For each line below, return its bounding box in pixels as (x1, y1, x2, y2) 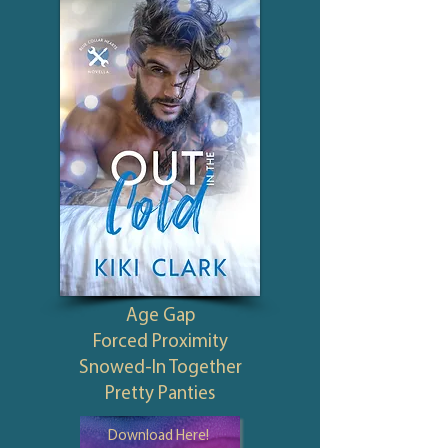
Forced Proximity (92, 332, 228, 352)
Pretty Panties (105, 384, 215, 404)
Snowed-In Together (78, 358, 242, 378)
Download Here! (107, 428, 209, 444)
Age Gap (125, 306, 195, 326)
